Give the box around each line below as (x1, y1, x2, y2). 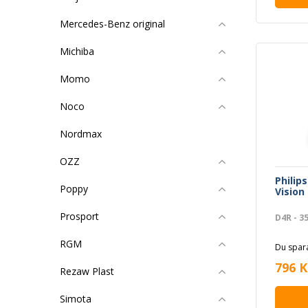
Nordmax (60, 127, 102, 140)
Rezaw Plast (60, 265, 114, 278)
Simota (60, 292, 91, 305)
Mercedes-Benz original (60, 17, 165, 30)
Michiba (60, 45, 94, 58)
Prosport (60, 210, 99, 223)
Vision (275, 184, 305, 198)
